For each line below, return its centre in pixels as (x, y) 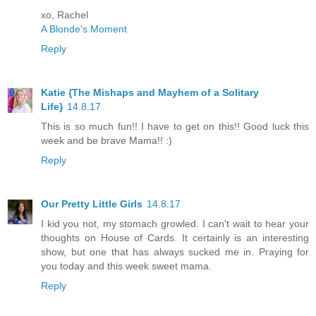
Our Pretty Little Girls (92, 204)
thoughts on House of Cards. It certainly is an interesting (175, 238)
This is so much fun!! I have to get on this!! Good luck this (175, 127)
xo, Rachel (65, 15)
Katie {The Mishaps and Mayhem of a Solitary (150, 93)
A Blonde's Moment (84, 29)
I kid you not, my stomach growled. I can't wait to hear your (175, 224)
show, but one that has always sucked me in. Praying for (175, 252)
